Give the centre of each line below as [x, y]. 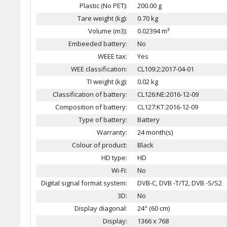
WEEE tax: [112, 56]
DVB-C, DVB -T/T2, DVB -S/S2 [180, 183]
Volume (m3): [108, 31]
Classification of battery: [90, 94]
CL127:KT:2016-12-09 [168, 107]
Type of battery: [103, 120]
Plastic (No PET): [103, 6]
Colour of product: [100, 145]
